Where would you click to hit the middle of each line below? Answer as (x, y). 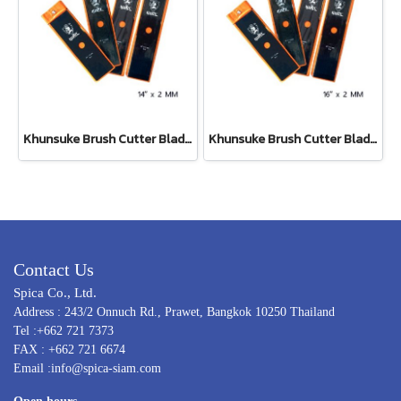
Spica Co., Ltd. (55, 292)
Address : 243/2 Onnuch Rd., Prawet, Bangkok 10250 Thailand (174, 311)
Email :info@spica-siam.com (87, 368)
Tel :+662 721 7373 (64, 330)
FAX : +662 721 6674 (69, 349)
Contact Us (54, 269)
